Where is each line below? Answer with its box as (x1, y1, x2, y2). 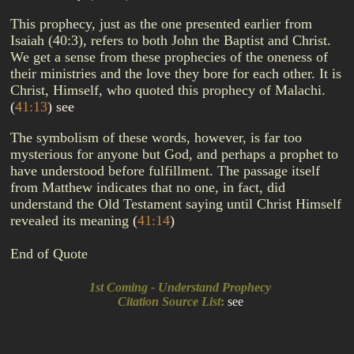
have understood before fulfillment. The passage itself (10, 163, 320, 179)
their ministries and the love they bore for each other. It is (10, 66, 341, 81)
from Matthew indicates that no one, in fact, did (10, 179, 285, 195)
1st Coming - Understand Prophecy (83, 281, 271, 294)
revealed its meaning (10, 213, 133, 228)
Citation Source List (111, 295, 220, 308)
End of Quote (10, 246, 88, 262)
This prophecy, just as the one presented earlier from (10, 16, 312, 32)
